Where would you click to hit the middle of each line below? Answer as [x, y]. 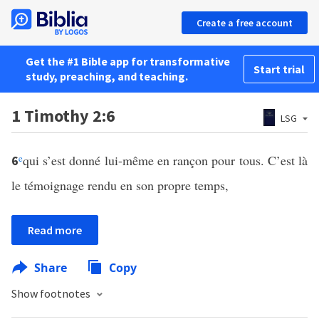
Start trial [279, 69]
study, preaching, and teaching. [107, 76]
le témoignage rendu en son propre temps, [120, 185]
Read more [55, 230]
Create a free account [245, 23]
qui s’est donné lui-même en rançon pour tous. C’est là [165, 160]
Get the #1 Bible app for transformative [128, 61]
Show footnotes [52, 293]
